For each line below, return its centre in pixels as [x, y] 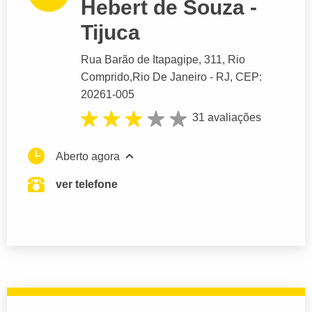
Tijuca [110, 33]
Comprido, [107, 77]
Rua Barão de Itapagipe [140, 60]
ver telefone [87, 184]
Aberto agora [88, 156]
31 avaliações [227, 118]
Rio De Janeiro [170, 77]
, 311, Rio [222, 60]
